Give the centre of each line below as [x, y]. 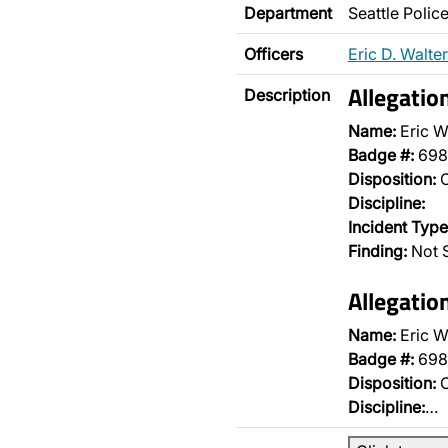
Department [288, 13]
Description [287, 95]
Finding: [377, 251]
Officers [273, 54]
